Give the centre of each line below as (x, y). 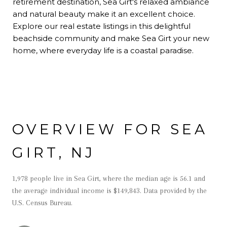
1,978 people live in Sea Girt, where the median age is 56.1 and (109, 178)
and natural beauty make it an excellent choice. (104, 14)
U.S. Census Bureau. (42, 202)
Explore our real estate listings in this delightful (102, 26)
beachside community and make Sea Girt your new (111, 38)
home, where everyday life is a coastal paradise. (103, 50)
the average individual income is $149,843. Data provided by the (109, 190)
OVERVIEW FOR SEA (110, 129)
